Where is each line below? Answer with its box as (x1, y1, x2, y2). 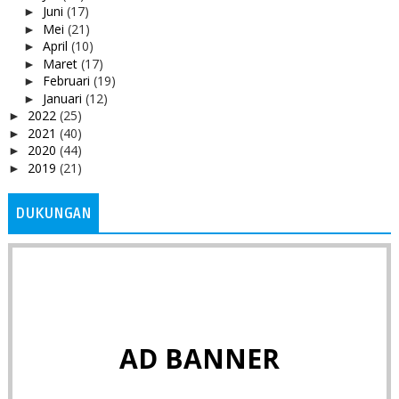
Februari (42, 72, 94, 90)
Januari (42, 89, 85, 107)
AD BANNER (118, 339, 280, 377)
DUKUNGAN (14, 204, 92, 223)
